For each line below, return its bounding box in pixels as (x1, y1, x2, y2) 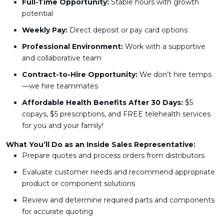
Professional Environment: (22, 42, 123, 51)
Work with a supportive (123, 42, 205, 51)
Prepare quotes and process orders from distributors (22, 151, 204, 160)
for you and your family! (22, 121, 103, 130)
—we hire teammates (22, 81, 98, 90)
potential (22, 9, 53, 18)
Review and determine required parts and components (22, 195, 214, 204)
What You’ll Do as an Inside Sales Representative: (6, 140, 195, 149)
